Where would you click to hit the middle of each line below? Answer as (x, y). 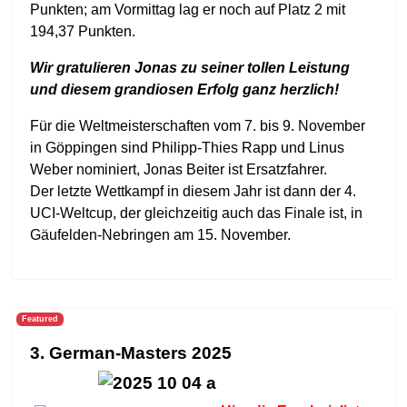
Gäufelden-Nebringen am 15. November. (160, 235)
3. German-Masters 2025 (131, 353)
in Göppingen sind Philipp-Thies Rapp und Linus (187, 148)
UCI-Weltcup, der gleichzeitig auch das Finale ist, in (196, 213)
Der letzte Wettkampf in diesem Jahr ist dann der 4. (193, 191)
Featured (40, 319)
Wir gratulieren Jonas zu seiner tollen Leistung (190, 68)
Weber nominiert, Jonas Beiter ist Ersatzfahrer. (179, 169)
